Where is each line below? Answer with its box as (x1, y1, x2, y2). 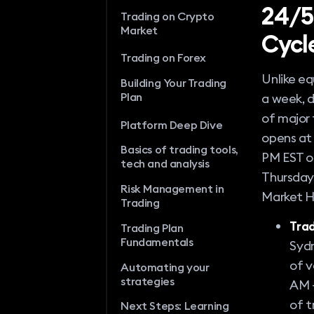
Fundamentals (121, 234, 193, 249)
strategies (121, 273, 175, 288)
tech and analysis (121, 156, 210, 171)
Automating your (121, 259, 210, 274)
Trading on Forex (121, 50, 207, 65)
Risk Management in (121, 182, 224, 196)
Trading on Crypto (121, 8, 214, 23)
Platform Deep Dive (121, 117, 223, 132)
